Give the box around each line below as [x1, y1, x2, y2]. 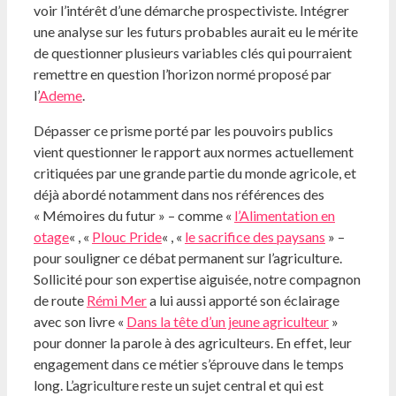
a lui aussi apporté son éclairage [147, 292, 339, 309]
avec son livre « [34, 313, 126, 331]
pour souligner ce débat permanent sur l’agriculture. [34, 249, 342, 267]
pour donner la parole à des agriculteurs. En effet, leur [34, 334, 352, 352]
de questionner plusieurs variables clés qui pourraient [34, 44, 352, 62]
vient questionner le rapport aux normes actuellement [34, 143, 354, 161]
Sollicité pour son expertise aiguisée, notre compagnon [34, 270, 361, 288]
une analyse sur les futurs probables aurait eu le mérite [34, 23, 358, 41]
